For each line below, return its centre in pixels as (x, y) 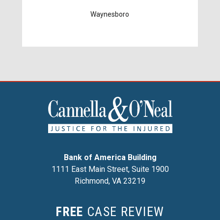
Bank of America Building (110, 157)
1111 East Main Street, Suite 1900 (110, 169)
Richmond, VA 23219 (110, 181)
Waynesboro (110, 14)
